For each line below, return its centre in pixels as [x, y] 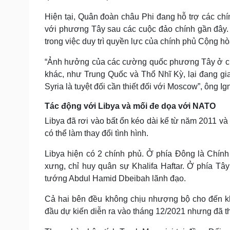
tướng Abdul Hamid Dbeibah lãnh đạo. [115, 179]
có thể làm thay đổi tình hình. [97, 133]
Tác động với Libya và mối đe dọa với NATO [130, 106]
